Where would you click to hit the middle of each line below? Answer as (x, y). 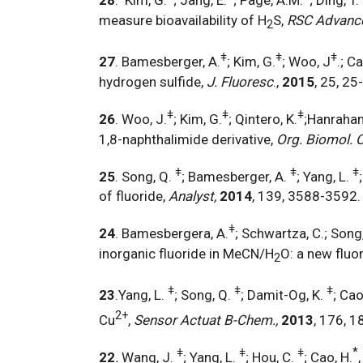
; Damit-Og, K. (282, 295)
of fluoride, (132, 196)
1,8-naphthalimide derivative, (186, 139)
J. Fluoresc (240, 82)
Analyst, (192, 196)
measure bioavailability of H (183, 20)
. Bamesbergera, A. (172, 233)
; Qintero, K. (263, 119)
